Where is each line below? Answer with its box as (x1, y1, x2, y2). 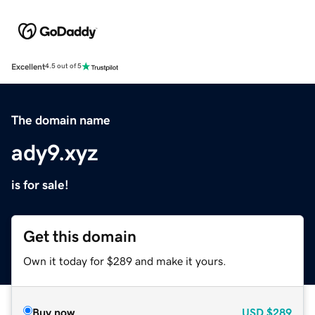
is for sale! (11, 178, 69, 191)
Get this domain (23, 228, 136, 245)
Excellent (11, 62, 45, 71)
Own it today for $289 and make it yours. (23, 255, 226, 266)
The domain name (11, 113, 110, 127)
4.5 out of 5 (45, 63, 82, 70)
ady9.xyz (11, 141, 98, 164)
